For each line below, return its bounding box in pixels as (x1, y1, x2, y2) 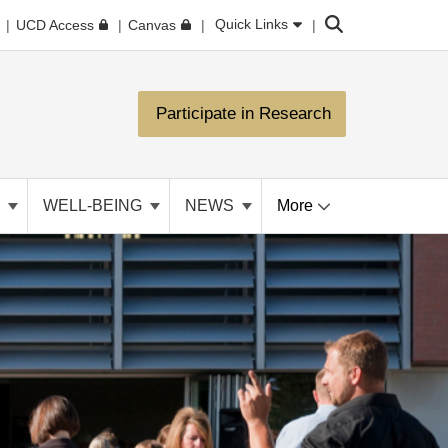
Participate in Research (156, 104, 331, 123)
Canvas (128, 16, 177, 33)
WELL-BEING (43, 197, 146, 214)
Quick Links (215, 16, 289, 32)
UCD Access (15, 16, 94, 33)
